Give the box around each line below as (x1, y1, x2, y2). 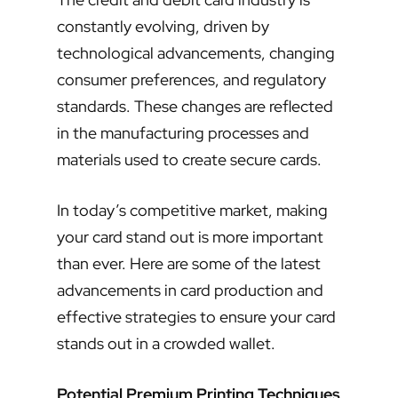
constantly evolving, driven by (57, 16, 269, 37)
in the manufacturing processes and (57, 123, 309, 144)
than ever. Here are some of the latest (57, 253, 321, 275)
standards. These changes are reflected (57, 96, 333, 117)
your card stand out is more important (57, 227, 323, 248)
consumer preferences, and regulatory (57, 69, 326, 91)
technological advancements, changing (57, 43, 335, 64)
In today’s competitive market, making (57, 200, 328, 221)
